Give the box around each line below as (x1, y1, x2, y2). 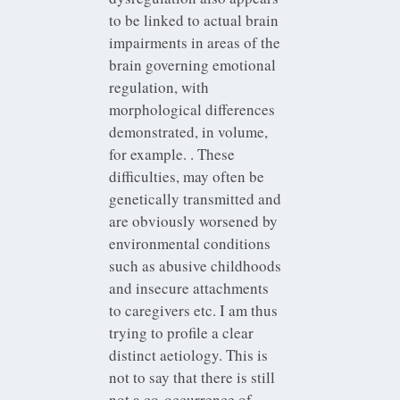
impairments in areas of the (109, 31, 281, 53)
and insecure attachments (109, 277, 270, 298)
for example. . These (109, 143, 236, 164)
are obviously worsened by (109, 210, 279, 231)
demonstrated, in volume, (109, 121, 269, 142)
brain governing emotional (109, 54, 277, 75)
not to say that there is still (109, 366, 276, 387)
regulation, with (109, 76, 210, 97)
